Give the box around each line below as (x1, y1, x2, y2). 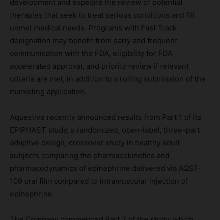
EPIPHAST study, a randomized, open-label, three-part (10, 125, 200, 135)
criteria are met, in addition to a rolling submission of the (10, 74, 206, 83)
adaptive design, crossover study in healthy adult (10, 137, 180, 147)
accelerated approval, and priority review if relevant (10, 61, 189, 71)
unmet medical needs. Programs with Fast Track (10, 23, 177, 32)
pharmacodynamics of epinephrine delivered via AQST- (10, 163, 201, 173)
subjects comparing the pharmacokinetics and (10, 150, 169, 160)
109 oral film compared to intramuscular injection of (10, 176, 188, 186)
